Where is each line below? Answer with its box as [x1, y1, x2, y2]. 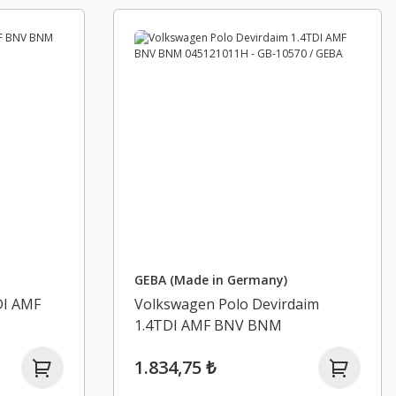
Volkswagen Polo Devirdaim [134, 294, 319, 314]
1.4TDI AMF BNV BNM [134, 316, 282, 335]
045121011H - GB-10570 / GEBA [134, 337, 342, 356]
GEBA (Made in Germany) [134, 271, 287, 288]
